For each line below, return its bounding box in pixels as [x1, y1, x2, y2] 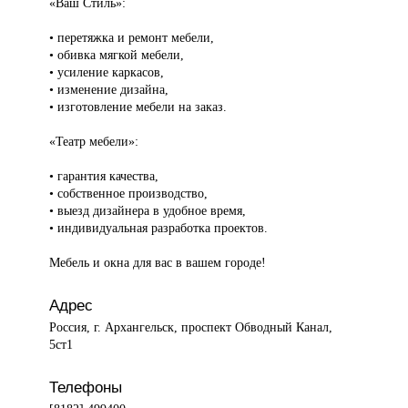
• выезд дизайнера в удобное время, [49, 203, 247, 219]
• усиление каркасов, [49, 65, 165, 80]
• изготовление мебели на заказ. [49, 99, 228, 115]
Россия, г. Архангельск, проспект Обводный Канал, [49, 320, 333, 335]
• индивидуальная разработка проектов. [49, 220, 269, 236]
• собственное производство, [49, 186, 209, 201]
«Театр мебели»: [49, 134, 139, 149]
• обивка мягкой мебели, [49, 47, 185, 63]
